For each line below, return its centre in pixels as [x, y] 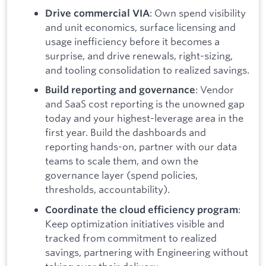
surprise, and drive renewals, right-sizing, [139, 55]
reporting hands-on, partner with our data [141, 147]
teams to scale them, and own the [122, 161]
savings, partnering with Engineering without [147, 252]
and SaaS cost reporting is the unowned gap [145, 104]
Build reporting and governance [120, 90]
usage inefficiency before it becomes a [132, 41]
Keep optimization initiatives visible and [135, 223]
